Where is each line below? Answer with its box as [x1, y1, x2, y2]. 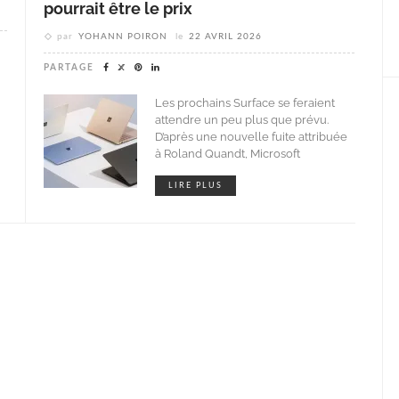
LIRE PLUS [168, 181, 223, 190]
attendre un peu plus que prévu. [155, 112, 329, 126]
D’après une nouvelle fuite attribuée [155, 129, 347, 143]
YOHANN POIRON [78, 31, 167, 41]
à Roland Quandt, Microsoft [155, 146, 300, 160]
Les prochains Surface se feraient [155, 95, 335, 110]
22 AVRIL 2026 [189, 31, 262, 41]
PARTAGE [44, 62, 94, 72]
